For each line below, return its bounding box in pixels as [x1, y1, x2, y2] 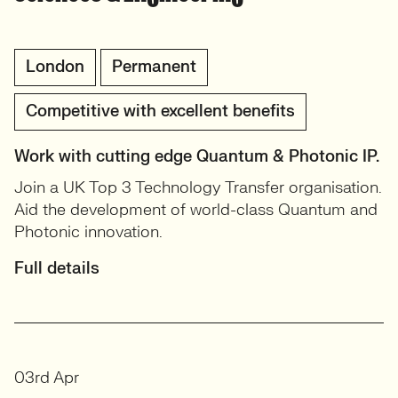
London [26, 57, 84, 77]
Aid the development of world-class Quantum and [14, 200, 378, 220]
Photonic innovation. [14, 222, 163, 243]
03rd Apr [14, 368, 79, 388]
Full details [14, 259, 99, 279]
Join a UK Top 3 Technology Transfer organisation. [14, 178, 382, 198]
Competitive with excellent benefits [26, 101, 295, 122]
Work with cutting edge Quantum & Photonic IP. [14, 147, 379, 167]
